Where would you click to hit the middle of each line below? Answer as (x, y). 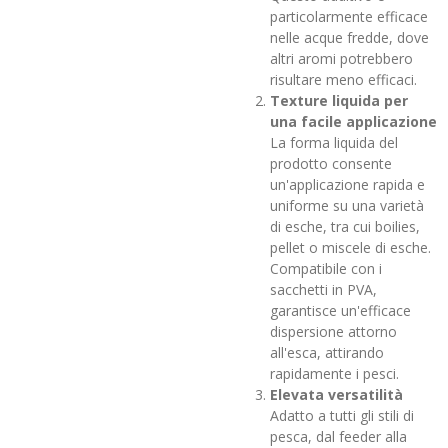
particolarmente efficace (349, 16)
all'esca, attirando (327, 352)
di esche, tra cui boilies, (345, 226)
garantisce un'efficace (340, 310)
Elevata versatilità (336, 394)
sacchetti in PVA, (323, 289)
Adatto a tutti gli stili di (342, 415)
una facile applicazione (353, 121)
